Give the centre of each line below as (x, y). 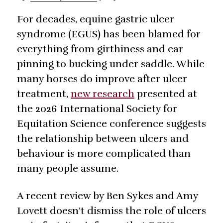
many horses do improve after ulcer (102, 79)
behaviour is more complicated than (104, 154)
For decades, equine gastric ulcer (96, 19)
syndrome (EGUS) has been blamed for (109, 34)
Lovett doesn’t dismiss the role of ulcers (111, 211)
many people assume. (68, 169)
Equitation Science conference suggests (111, 124)
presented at (166, 94)
